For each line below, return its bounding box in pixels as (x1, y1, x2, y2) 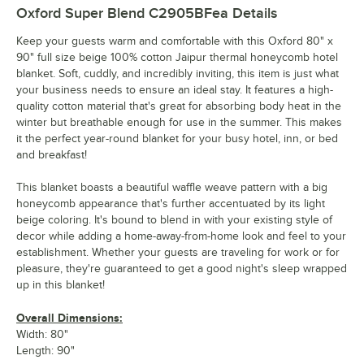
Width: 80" (16, 328, 68, 341)
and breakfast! (16, 149, 87, 162)
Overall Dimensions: (16, 311, 123, 325)
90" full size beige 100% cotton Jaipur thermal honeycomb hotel (16, 51, 338, 64)
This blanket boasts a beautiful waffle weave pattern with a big (16, 181, 327, 194)
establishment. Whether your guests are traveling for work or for (16, 246, 340, 259)
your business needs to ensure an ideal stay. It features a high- (16, 84, 333, 97)
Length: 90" (16, 344, 75, 357)
